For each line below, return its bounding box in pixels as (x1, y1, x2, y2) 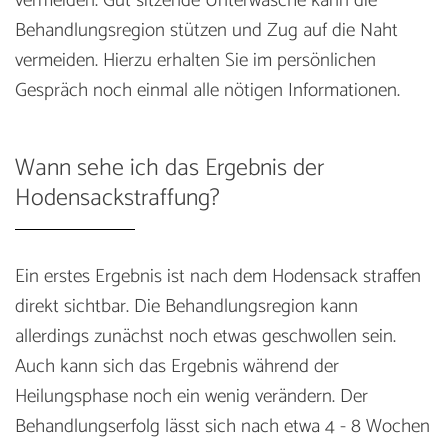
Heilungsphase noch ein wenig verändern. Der (15, 380, 368, 412)
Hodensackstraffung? (15, 178, 220, 218)
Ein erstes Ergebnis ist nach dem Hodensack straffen (15, 260, 421, 292)
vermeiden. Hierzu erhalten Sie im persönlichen (15, 44, 376, 76)
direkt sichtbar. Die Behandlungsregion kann (15, 290, 358, 322)
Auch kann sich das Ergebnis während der (15, 350, 339, 382)
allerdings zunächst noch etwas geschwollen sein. (15, 320, 396, 352)
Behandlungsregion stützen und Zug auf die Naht (15, 14, 398, 46)
